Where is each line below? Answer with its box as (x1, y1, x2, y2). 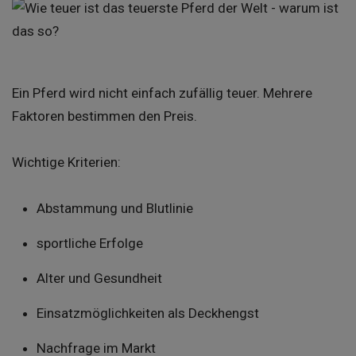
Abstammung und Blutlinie (36, 200, 193, 217)
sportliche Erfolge (36, 235, 143, 252)
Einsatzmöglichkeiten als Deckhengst (36, 305, 259, 322)
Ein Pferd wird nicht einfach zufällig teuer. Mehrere (12, 85, 312, 102)
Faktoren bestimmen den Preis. (12, 108, 197, 125)
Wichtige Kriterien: (12, 154, 121, 171)
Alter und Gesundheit (36, 270, 162, 287)
